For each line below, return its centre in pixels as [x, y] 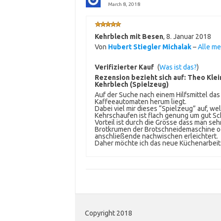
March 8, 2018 [124, 4]
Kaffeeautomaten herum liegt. [140, 102]
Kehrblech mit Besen [129, 37]
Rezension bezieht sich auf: [141, 78]
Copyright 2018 [109, 213]
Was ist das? [178, 67]
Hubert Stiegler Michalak [149, 47]
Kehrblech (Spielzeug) [131, 85]
